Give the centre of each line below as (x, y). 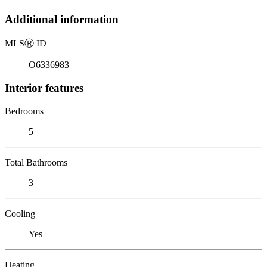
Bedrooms (24, 111)
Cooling (20, 213)
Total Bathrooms (36, 162)
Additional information (62, 20)
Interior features (44, 88)
